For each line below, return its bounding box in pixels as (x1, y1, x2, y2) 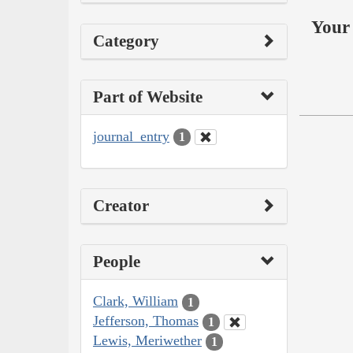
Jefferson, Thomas (93, 313, 199, 329)
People (93, 252, 140, 272)
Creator (93, 196, 149, 216)
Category (93, 31, 159, 50)
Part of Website (93, 87, 203, 106)
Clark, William (93, 293, 178, 310)
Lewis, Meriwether (93, 333, 202, 349)
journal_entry (93, 128, 169, 144)
